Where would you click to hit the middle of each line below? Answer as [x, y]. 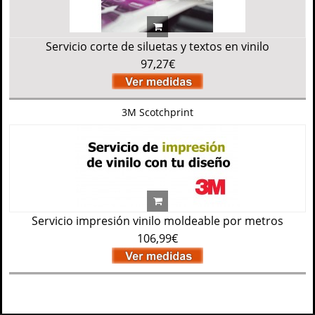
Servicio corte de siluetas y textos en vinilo [157, 46]
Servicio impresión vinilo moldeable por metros [157, 221]
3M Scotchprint [157, 112]
